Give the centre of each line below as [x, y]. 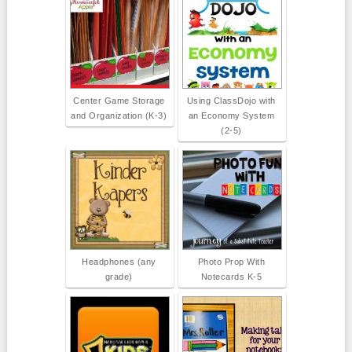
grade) [119, 277]
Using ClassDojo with [231, 101]
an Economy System [231, 116]
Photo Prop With [231, 262]
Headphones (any [119, 262]
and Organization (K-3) [119, 116]
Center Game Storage [119, 101]
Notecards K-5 [231, 277]
